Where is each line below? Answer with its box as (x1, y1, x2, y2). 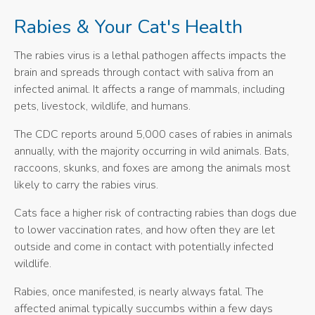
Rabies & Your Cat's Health (14, 14, 243, 41)
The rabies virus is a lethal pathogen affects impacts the (14, 48, 286, 64)
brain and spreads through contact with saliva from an (14, 65, 274, 81)
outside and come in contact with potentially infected (14, 239, 274, 255)
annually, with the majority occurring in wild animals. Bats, (14, 143, 289, 160)
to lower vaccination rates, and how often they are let (14, 222, 275, 238)
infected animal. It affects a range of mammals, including (14, 82, 285, 98)
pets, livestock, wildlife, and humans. (14, 98, 191, 115)
